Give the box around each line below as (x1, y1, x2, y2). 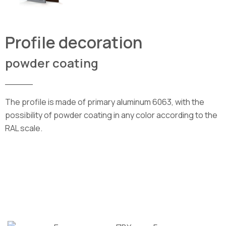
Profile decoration (5, 31, 142, 54)
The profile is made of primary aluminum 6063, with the (5, 96, 204, 108)
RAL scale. (5, 123, 42, 134)
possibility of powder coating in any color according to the (5, 109, 217, 121)
